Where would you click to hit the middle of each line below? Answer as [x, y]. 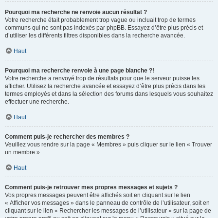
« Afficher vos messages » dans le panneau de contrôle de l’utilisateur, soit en [107, 203]
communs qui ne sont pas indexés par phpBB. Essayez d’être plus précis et [104, 28]
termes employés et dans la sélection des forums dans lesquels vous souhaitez [109, 94]
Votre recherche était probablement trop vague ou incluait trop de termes [100, 20]
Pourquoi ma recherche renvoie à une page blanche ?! [80, 71]
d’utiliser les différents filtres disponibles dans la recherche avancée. [95, 36]
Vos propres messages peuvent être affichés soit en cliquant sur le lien [98, 195]
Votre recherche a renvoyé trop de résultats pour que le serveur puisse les [102, 78]
